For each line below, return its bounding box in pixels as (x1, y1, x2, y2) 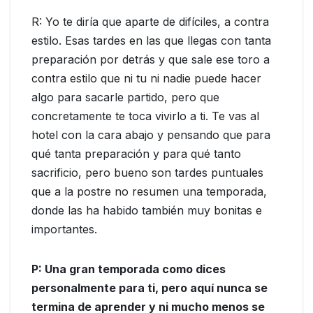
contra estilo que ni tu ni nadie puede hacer (31, 71, 261, 86)
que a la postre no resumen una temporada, (31, 184, 267, 199)
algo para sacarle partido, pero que (31, 90, 219, 105)
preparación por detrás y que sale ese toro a (31, 52, 270, 67)
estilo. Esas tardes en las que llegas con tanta (31, 34, 271, 48)
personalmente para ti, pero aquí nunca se (31, 281, 268, 296)
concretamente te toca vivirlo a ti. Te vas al (31, 109, 259, 124)
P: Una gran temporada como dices (31, 262, 226, 277)
